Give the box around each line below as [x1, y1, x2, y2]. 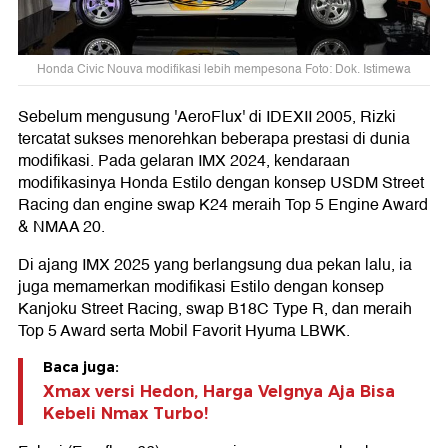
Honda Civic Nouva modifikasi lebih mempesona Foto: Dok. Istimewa [37, 60, 411, 80]
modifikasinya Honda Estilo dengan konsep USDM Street [18, 170, 424, 197]
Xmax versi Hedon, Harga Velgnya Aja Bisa [43, 382, 395, 402]
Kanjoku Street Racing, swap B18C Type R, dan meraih [18, 296, 412, 323]
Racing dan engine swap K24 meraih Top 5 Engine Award [18, 192, 428, 219]
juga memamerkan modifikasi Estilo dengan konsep [18, 274, 384, 301]
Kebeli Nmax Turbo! [43, 404, 208, 424]
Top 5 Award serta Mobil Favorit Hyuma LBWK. [18, 318, 350, 345]
